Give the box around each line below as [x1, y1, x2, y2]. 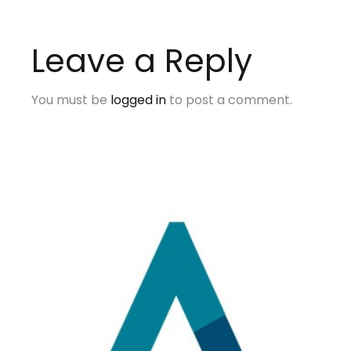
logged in [110, 90, 167, 109]
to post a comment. [166, 90, 293, 109]
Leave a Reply [31, 38, 253, 83]
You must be [31, 90, 111, 109]
